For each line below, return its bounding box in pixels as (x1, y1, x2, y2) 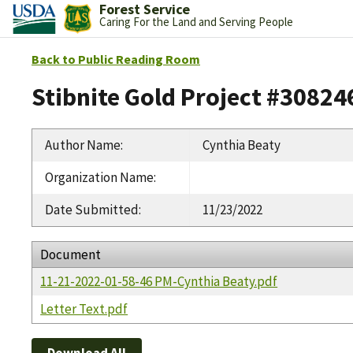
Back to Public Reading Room (32, 51, 200, 67)
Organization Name (45, 168, 154, 186)
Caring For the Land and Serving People (98, 14, 293, 29)
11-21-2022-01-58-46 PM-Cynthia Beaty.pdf (40, 272, 278, 290)
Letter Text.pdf (40, 299, 128, 318)
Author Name (45, 136, 121, 154)
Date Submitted (45, 200, 139, 218)
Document (40, 245, 102, 263)
